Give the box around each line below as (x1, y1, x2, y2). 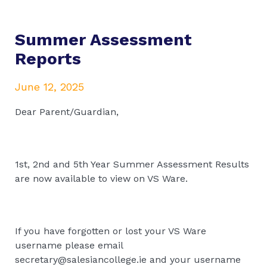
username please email (15, 239, 123, 251)
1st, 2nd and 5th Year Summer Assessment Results (15, 158, 249, 170)
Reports (15, 48, 81, 69)
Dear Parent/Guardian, (15, 105, 119, 117)
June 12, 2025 (15, 80, 84, 93)
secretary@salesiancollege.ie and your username (15, 253, 241, 265)
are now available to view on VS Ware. (15, 172, 191, 184)
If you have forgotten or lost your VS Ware (15, 225, 206, 237)
